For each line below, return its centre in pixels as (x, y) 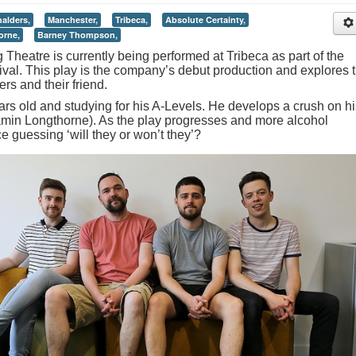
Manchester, (73, 19)
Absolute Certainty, (205, 19)
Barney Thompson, (77, 35)
